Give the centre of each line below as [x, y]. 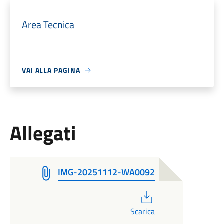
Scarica [142, 211]
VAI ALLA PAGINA [51, 70]
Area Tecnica [48, 25]
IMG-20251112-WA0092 [106, 172]
